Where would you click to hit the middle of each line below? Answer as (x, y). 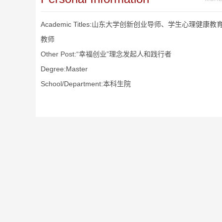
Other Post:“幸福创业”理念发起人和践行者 (106, 54)
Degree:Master (64, 69)
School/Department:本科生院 (86, 84)
